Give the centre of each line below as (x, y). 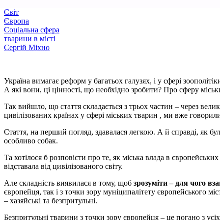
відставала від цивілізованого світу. (63, 166)
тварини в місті (30, 39)
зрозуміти (151, 183)
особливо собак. (31, 141)
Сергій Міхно (27, 48)
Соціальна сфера (32, 30)
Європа (16, 21)
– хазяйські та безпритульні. (51, 201)
